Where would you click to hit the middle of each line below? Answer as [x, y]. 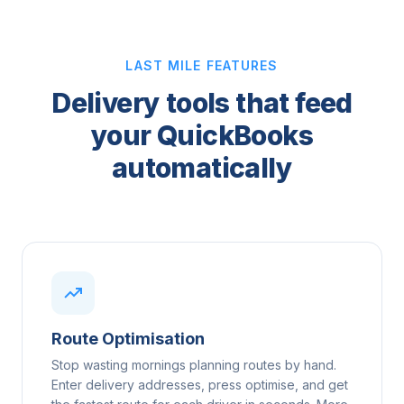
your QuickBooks [202, 135]
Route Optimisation [128, 338]
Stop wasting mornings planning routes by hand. [194, 364]
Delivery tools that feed [202, 102]
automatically [202, 167]
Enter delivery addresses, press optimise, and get [200, 384]
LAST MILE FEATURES [202, 65]
